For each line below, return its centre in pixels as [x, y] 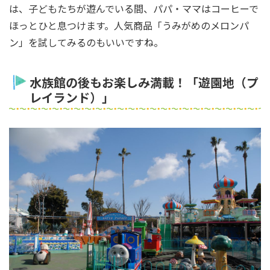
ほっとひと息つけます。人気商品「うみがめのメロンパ [129, 25]
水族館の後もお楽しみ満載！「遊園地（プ [144, 82]
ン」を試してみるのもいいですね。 [86, 42]
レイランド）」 [72, 97]
